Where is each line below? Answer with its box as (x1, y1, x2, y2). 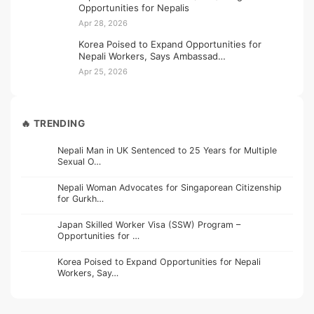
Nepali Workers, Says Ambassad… (78, 50, 226, 62)
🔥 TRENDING (21, 118, 86, 130)
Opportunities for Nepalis (78, 1, 189, 13)
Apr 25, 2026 (78, 66, 128, 76)
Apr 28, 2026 (78, 18, 128, 28)
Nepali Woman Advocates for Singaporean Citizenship (57, 182, 282, 193)
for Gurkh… (57, 193, 104, 205)
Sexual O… (57, 156, 101, 168)
